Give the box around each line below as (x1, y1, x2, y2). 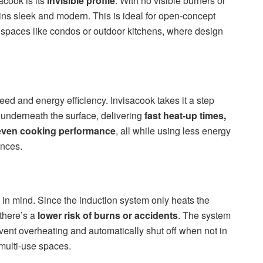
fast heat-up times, (144, 109, 226, 123)
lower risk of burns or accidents (38, 208, 178, 222)
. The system (178, 208, 231, 222)
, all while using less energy (116, 124, 231, 138)
